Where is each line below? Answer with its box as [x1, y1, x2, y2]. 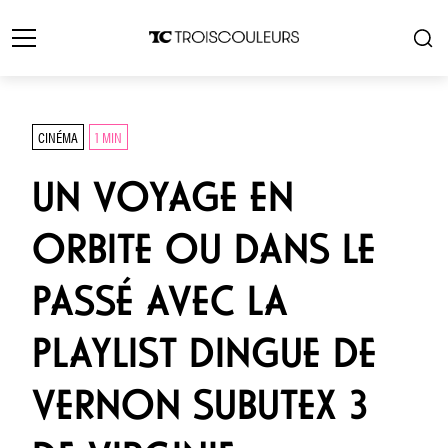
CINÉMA [38, 126, 78, 147]
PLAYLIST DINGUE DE [32, 328, 377, 378]
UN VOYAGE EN [32, 172, 294, 222]
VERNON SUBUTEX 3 [32, 380, 370, 430]
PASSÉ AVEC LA [32, 276, 288, 326]
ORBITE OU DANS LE [32, 224, 376, 274]
